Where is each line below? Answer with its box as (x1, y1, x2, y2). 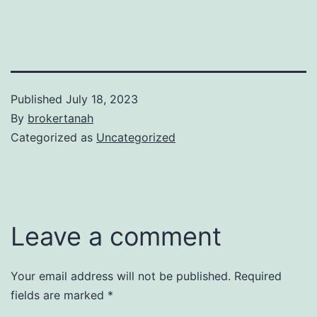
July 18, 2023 (66, 91, 138, 106)
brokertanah (28, 110, 93, 125)
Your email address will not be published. (11, 268, 231, 283)
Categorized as (11, 129, 96, 144)
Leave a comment (11, 220, 221, 252)
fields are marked (11, 287, 108, 302)
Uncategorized (96, 129, 175, 144)
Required (234, 268, 282, 283)
